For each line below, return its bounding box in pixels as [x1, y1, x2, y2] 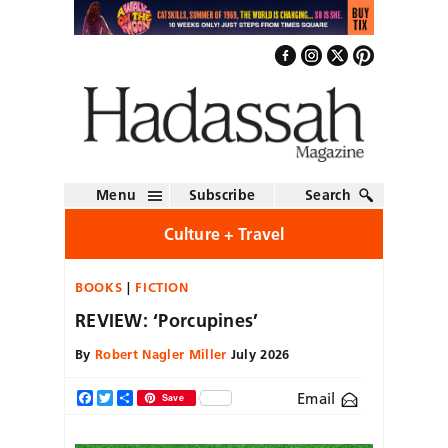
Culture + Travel [163, 223, 285, 244]
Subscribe [188, 185, 256, 204]
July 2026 [226, 345, 290, 362]
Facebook [93, 389, 153, 406]
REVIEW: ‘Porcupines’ [75, 308, 259, 332]
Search [305, 185, 351, 204]
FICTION [135, 278, 189, 295]
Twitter [113, 389, 159, 406]
